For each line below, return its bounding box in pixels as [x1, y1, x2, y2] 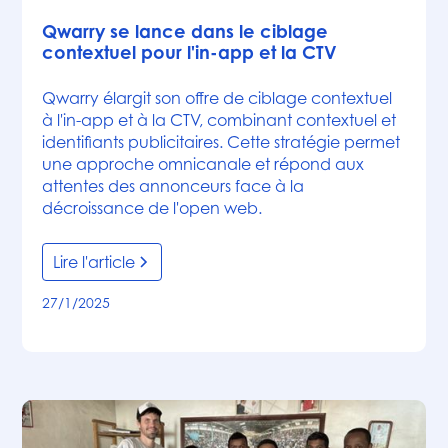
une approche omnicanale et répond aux [42, 153, 365, 174]
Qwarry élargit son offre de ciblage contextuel [42, 87, 393, 108]
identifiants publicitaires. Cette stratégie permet [42, 131, 401, 152]
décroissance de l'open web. [42, 197, 263, 218]
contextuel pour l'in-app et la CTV [42, 40, 338, 63]
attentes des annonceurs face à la [42, 175, 305, 196]
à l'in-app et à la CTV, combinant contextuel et [42, 109, 397, 130]
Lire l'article [53, 251, 136, 272]
